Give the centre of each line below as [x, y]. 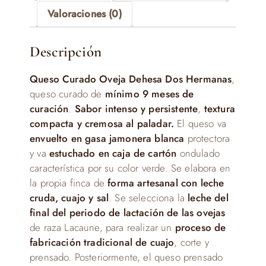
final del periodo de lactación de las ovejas [128, 213]
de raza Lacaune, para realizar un [102, 227]
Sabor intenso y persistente [136, 109]
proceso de [200, 227]
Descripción [66, 52]
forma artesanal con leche [166, 183]
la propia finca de [69, 183]
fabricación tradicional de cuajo [102, 242]
